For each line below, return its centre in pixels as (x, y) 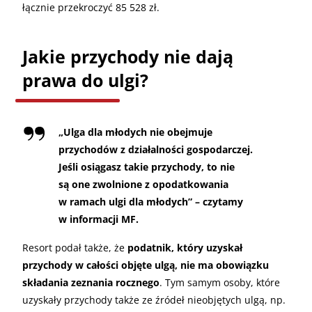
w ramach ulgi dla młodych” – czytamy (151, 201)
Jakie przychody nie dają (128, 56)
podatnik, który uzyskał (185, 247)
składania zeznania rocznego (91, 282)
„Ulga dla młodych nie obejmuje (135, 132)
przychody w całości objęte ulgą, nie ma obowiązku (146, 265)
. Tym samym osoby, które (220, 282)
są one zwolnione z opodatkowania (143, 184)
